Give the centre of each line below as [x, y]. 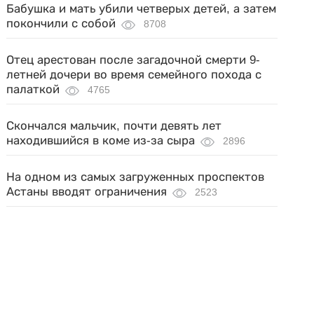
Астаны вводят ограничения [87, 191]
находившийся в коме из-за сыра [101, 140]
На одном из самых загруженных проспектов [136, 177]
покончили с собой [61, 23]
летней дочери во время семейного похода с [134, 74]
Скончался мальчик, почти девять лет [114, 125]
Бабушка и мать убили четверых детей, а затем [142, 8]
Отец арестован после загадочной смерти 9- [134, 60]
